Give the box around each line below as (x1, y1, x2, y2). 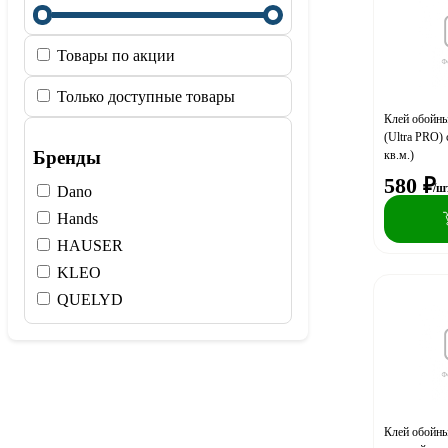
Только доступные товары (53, 87, 235, 105)
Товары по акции (53, 46, 175, 64)
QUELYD (53, 291, 123, 309)
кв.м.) (384, 147, 414, 162)
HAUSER (53, 237, 123, 255)
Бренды (33, 147, 101, 169)
